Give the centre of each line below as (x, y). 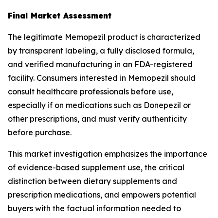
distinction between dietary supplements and (92, 181)
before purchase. (40, 132)
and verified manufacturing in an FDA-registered (100, 64)
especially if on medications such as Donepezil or (99, 105)
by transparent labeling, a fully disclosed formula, (101, 50)
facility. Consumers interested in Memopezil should (102, 78)
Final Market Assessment (60, 15)
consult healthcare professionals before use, (91, 91)
